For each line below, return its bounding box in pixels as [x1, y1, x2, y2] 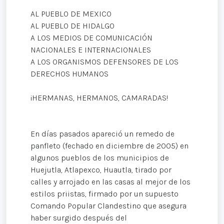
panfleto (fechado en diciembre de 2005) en [30, 141, 188, 151]
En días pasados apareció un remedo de [30, 129, 174, 139]
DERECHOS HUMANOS [30, 69, 108, 79]
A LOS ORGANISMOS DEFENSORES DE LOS [30, 57, 178, 67]
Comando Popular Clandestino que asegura [30, 201, 186, 211]
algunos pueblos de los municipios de [30, 153, 169, 163]
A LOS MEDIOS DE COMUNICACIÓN [30, 33, 152, 43]
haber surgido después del [30, 213, 127, 223]
